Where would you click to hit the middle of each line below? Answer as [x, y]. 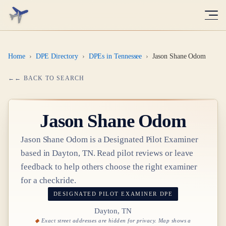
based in [37, 153]
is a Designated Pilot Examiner [143, 139]
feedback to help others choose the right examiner [109, 167]
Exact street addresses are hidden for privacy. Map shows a [116, 220]
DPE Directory [57, 56]
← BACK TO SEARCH [50, 78]
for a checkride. [48, 180]
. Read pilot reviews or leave [143, 153]
